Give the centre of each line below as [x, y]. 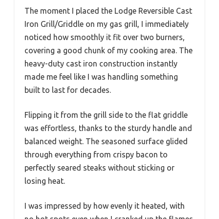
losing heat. [45, 181]
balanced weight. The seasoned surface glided [106, 141]
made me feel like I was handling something [101, 77]
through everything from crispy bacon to [96, 154]
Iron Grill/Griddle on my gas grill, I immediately [107, 24]
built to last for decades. [68, 90]
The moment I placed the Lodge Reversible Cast [108, 11]
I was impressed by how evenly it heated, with [105, 206]
